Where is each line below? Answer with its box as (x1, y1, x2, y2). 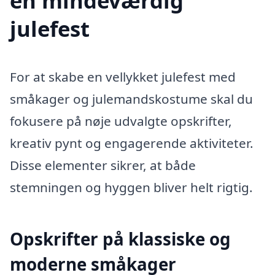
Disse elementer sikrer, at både (10, 156, 196, 174)
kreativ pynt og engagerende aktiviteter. (10, 134, 254, 152)
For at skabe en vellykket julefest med (10, 68, 236, 85)
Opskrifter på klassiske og (10, 227, 231, 250)
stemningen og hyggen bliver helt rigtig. (10, 178, 253, 196)
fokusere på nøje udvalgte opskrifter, (10, 112, 232, 130)
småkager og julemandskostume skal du (10, 90, 253, 107)
